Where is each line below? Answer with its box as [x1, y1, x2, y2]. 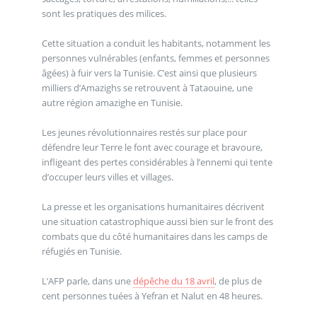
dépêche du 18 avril [132, 274, 214, 287]
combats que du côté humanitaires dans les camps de [41, 229, 267, 243]
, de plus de [214, 274, 262, 287]
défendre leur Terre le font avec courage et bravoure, [41, 140, 263, 154]
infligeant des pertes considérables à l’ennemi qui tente [41, 155, 272, 168]
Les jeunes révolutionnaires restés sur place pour [41, 125, 247, 139]
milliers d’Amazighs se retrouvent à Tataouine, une [41, 81, 253, 94]
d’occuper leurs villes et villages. [41, 170, 173, 183]
